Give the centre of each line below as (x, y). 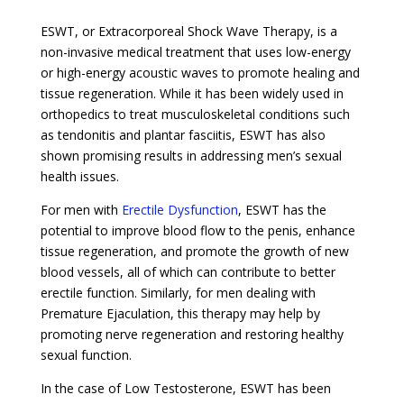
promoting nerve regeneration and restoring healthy (192, 334)
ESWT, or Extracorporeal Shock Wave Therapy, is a (188, 31)
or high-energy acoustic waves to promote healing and (200, 72)
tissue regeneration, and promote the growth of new (194, 251)
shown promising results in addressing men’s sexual (191, 155)
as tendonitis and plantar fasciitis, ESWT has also (183, 134)
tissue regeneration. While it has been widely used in (192, 93)
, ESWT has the (282, 209)
